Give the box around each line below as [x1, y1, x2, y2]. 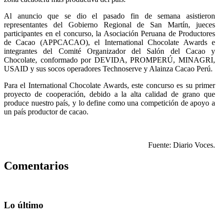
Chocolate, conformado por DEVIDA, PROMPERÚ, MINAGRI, [4, 55, 215, 64]
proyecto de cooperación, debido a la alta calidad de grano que [4, 89, 215, 98]
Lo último [4, 200, 44, 211]
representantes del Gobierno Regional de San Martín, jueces [4, 20, 215, 29]
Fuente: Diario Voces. [148, 140, 215, 149]
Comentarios [4, 159, 68, 172]
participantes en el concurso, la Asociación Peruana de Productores [4, 29, 215, 38]
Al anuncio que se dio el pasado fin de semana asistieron [4, 11, 215, 20]
